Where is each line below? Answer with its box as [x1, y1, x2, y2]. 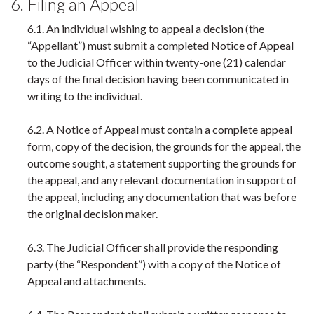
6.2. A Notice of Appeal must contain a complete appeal [27, 123, 292, 136]
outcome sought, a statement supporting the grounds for [27, 156, 296, 170]
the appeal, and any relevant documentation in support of [27, 173, 297, 186]
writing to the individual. [27, 89, 142, 102]
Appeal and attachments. [27, 274, 146, 287]
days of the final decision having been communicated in [27, 72, 289, 86]
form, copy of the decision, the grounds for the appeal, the [27, 139, 301, 153]
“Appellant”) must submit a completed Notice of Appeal [27, 39, 294, 52]
